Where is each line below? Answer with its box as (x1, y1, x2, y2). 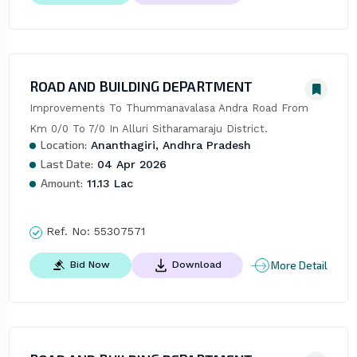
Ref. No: (41, 225, 94, 238)
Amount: (40, 176, 83, 190)
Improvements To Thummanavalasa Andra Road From (29, 102, 308, 115)
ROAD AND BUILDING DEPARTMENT (29, 77, 253, 96)
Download (171, 259, 222, 271)
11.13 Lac (82, 177, 133, 190)
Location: (40, 138, 87, 152)
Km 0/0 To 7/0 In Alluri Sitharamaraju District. (29, 123, 268, 135)
